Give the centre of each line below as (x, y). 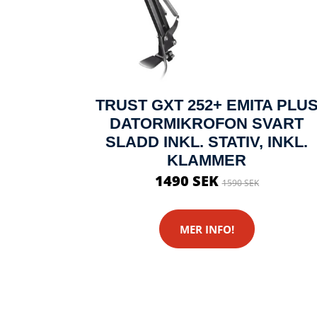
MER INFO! (207, 229)
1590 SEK (240, 183)
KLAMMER (207, 160)
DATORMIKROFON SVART (207, 123)
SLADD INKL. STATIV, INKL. (207, 142)
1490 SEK (188, 181)
